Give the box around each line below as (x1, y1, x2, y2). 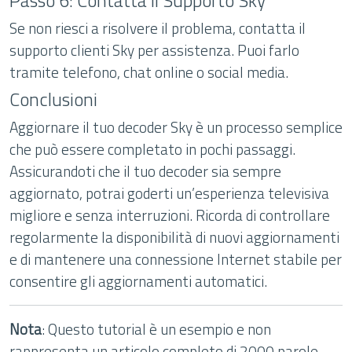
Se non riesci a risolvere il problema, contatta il (9, 16, 306, 39)
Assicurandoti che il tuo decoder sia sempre (9, 159, 281, 182)
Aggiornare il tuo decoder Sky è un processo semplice (9, 115, 343, 138)
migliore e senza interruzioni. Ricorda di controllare (9, 203, 330, 226)
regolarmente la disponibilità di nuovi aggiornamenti (9, 225, 339, 248)
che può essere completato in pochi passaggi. (9, 137, 295, 160)
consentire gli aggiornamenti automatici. (9, 269, 267, 292)
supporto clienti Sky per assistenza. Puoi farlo (9, 38, 299, 61)
